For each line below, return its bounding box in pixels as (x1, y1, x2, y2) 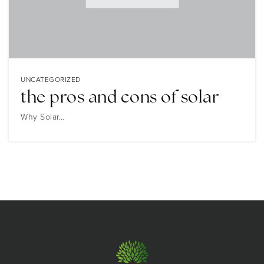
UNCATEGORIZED (21, 74, 81, 85)
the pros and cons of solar (21, 90, 219, 107)
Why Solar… (21, 111, 64, 123)
